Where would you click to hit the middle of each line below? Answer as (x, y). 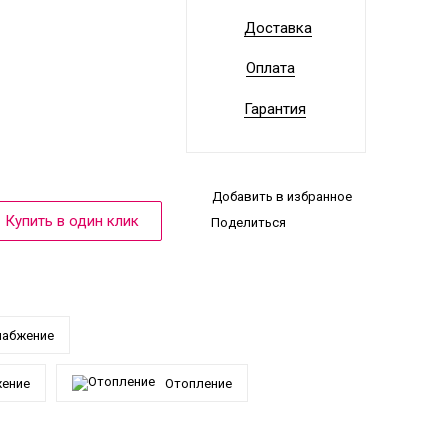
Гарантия (275, 109)
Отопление (198, 383)
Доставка (278, 28)
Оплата (270, 68)
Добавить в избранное (282, 196)
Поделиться (248, 223)
